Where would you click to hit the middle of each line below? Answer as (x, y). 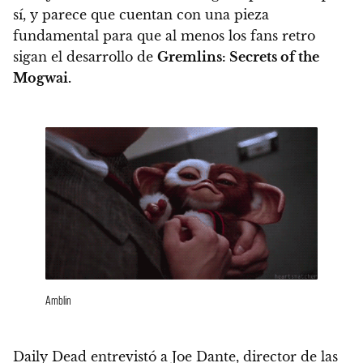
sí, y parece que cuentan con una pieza (141, 14)
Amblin (58, 300)
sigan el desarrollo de (85, 56)
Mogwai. (42, 77)
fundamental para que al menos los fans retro (164, 35)
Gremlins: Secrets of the (238, 56)
